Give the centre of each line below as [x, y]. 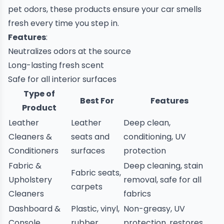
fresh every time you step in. [63, 23]
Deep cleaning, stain [163, 166]
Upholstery [30, 180]
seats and [90, 137]
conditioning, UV [155, 137]
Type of [39, 94]
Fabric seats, [96, 173]
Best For [97, 101]
